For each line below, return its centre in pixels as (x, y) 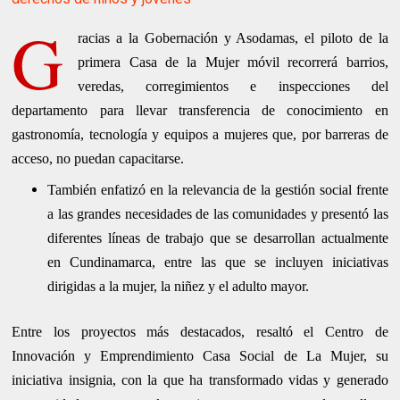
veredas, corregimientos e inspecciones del (233, 86)
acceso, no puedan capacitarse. (98, 158)
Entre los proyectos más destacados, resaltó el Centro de (200, 331)
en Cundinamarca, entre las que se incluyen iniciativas (218, 262)
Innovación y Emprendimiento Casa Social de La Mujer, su (200, 355)
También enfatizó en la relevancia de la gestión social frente (218, 189)
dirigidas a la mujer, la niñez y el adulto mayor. (179, 286)
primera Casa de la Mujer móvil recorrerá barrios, (233, 62)
